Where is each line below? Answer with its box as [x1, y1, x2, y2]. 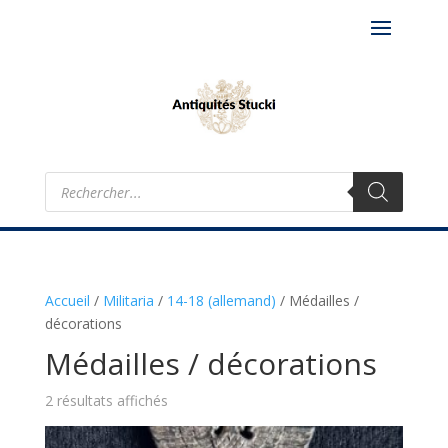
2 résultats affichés [44, 391, 168, 410]
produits [43, 196, 97, 215]
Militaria [102, 291, 154, 310]
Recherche [43, 168, 112, 187]
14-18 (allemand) [166, 291, 276, 310]
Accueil [44, 291, 90, 310]
